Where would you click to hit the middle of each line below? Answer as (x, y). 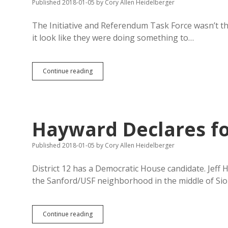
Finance (103, 89)
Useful (101, 116)
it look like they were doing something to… (113, 38)
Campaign (107, 80)
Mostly (102, 107)
